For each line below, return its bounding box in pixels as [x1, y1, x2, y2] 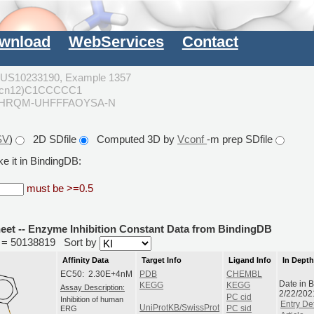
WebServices [68, 33, 164, 51]
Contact [182, 33, 238, 51]
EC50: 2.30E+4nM [60, 269, 133, 278]
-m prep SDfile [207, 133, 276, 146]
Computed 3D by [88, 133, 178, 146]
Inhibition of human [60, 294, 123, 303]
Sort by [64, 236, 100, 249]
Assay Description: [60, 283, 125, 292]
